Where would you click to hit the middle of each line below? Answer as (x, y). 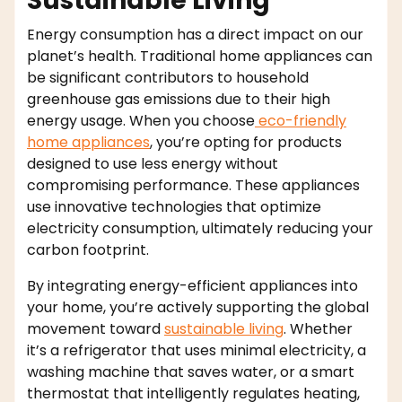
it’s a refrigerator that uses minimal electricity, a (197, 350)
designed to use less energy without (153, 163)
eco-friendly (301, 120)
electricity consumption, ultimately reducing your (200, 228)
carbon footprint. (88, 249)
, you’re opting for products (246, 142)
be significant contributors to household (168, 77)
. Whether (318, 328)
